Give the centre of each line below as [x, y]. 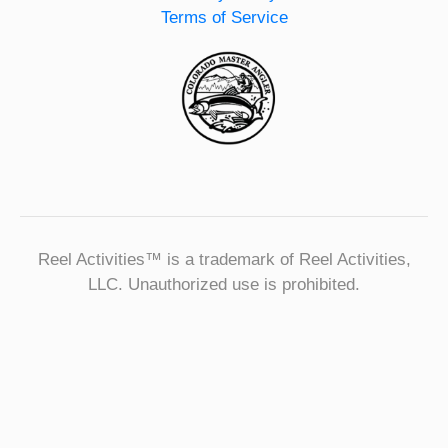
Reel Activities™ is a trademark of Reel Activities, [224, 260]
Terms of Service [224, 17]
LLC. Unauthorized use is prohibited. [224, 285]
